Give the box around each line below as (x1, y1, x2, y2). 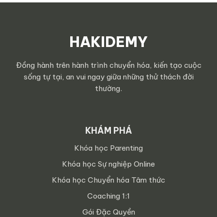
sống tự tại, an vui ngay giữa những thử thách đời (23, 72, 194, 81)
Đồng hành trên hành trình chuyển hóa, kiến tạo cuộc (15, 60, 201, 70)
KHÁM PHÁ (85, 125, 132, 137)
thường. (95, 83, 122, 93)
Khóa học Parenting (74, 143, 143, 153)
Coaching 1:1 (87, 191, 130, 201)
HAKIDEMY (69, 32, 148, 51)
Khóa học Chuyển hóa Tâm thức (52, 175, 165, 185)
